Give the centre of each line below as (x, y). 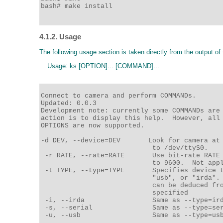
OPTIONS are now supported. (95, 125)
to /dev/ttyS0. (126, 148)
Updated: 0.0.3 (71, 103)
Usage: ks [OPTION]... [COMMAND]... (99, 66)
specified (116, 193)
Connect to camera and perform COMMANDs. (118, 96)
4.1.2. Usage (60, 37)
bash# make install (77, 6)
